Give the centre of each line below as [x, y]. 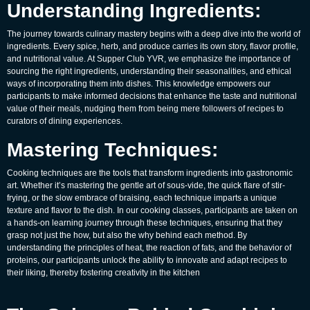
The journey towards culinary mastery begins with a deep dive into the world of [154, 34]
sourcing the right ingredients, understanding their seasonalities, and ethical [149, 72]
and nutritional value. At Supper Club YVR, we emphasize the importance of [148, 59]
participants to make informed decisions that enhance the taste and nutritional [152, 97]
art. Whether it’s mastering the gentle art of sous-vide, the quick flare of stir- [146, 186]
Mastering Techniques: [112, 150]
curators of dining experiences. [65, 121]
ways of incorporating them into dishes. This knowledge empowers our [139, 84]
